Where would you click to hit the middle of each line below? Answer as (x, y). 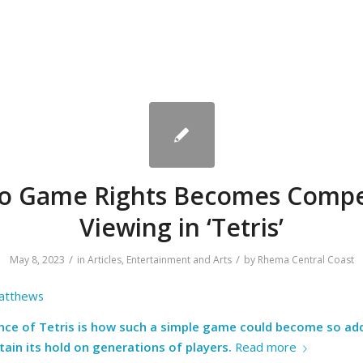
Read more (266, 347)
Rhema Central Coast (305, 259)
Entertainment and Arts (179, 259)
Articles (104, 259)
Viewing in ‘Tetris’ (181, 227)
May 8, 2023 (37, 259)
